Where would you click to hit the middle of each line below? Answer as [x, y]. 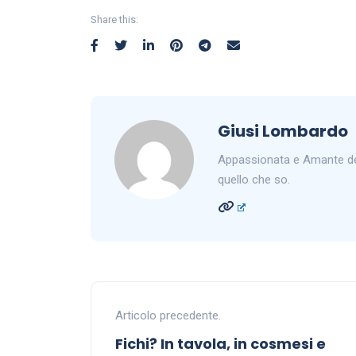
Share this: [114, 20]
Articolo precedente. [168, 316]
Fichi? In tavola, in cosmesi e [221, 344]
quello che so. [254, 180]
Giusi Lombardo [283, 132]
